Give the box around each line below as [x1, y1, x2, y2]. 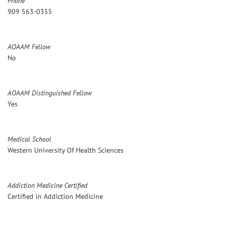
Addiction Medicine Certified [8, 180, 87, 190]
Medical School [8, 134, 51, 144]
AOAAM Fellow [8, 42, 51, 51]
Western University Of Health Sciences [8, 145, 124, 155]
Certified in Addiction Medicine [8, 191, 103, 201]
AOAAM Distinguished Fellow [8, 88, 92, 97]
